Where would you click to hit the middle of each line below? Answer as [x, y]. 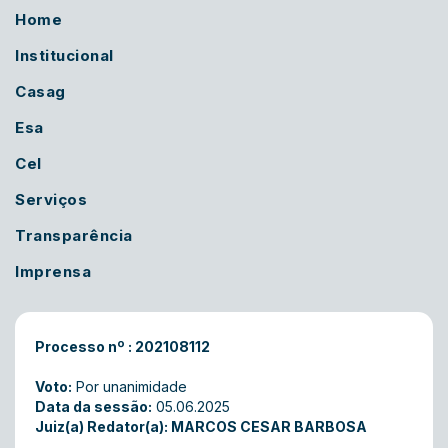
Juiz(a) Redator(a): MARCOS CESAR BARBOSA [201, 426]
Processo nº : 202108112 [122, 346]
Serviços [51, 199]
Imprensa [53, 271]
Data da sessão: [93, 406]
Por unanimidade [129, 386]
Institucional [64, 55]
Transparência [74, 235]
